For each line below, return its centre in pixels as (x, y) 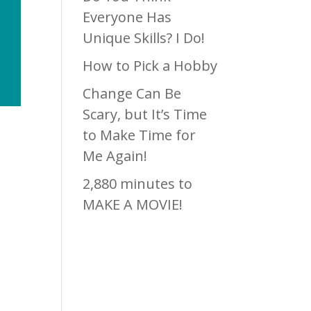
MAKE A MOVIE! (133, 204)
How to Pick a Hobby (150, 66)
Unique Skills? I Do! (144, 38)
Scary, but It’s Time (145, 114)
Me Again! (115, 156)
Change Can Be (132, 93)
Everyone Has (127, 17)
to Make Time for (140, 135)
